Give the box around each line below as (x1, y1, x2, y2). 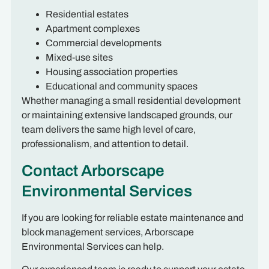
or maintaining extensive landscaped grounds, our (21, 110, 232, 121)
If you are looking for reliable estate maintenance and (21, 212, 244, 223)
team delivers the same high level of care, (21, 124, 196, 135)
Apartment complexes (45, 23, 140, 34)
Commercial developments (45, 38, 162, 49)
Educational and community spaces (45, 81, 198, 92)
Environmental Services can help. (21, 241, 164, 252)
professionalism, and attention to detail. (21, 139, 189, 150)
